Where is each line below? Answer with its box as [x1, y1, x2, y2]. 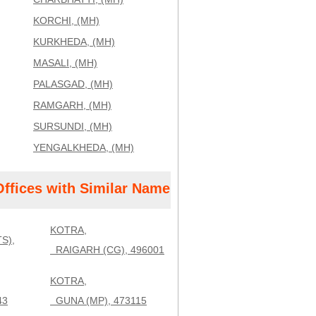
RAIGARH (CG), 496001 [50, 244, 164, 255]
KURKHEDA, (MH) [33, 36, 115, 47]
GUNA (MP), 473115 [50, 295, 147, 306]
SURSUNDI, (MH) [33, 121, 112, 132]
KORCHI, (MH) [33, 15, 99, 26]
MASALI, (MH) [33, 57, 97, 68]
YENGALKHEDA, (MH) [33, 142, 134, 153]
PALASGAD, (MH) [33, 78, 113, 90]
